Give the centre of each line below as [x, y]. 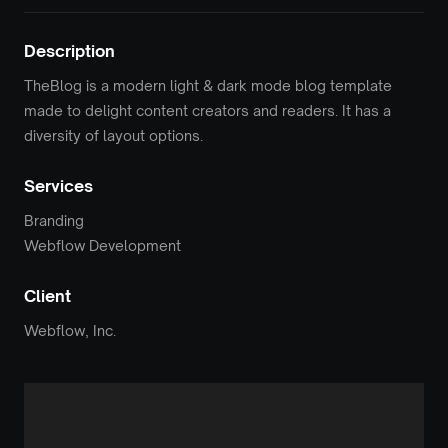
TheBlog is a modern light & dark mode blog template [208, 85]
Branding [54, 220]
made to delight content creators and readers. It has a [207, 110]
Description [69, 50]
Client [47, 295]
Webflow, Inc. [70, 330]
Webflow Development [102, 245]
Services [58, 185]
